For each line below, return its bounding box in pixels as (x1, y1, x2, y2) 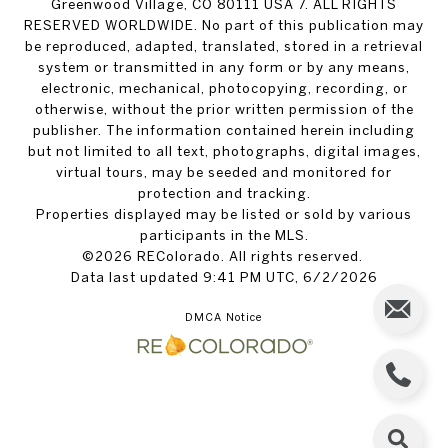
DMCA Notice (185, 311, 263, 324)
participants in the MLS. (139, 227, 309, 244)
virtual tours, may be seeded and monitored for (56, 164, 392, 181)
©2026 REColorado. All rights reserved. (82, 248, 366, 265)
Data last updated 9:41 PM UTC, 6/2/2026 (70, 269, 378, 286)
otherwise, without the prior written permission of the (34, 101, 414, 118)
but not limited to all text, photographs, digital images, (27, 143, 421, 160)
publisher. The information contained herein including (33, 122, 415, 139)
